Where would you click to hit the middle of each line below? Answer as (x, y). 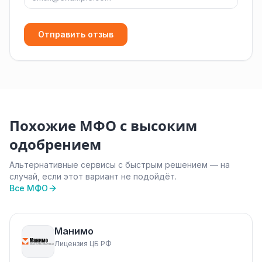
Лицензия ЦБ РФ (83, 244)
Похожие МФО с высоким (103, 126)
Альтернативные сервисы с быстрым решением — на (120, 165)
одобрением (55, 145)
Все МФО (29, 188)
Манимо (74, 231)
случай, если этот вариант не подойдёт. (93, 176)
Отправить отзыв (76, 34)
